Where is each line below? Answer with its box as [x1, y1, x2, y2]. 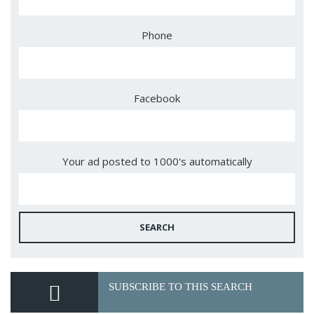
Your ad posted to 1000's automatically [62, 154, 252, 168]
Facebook [134, 91, 180, 105]
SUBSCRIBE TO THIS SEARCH [109, 281, 253, 292]
